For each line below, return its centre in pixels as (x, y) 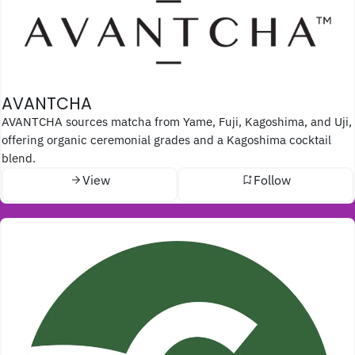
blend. (19, 157)
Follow (272, 179)
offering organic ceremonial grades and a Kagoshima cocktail (166, 139)
